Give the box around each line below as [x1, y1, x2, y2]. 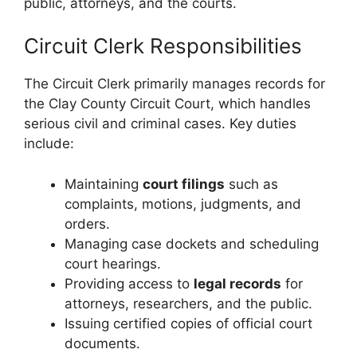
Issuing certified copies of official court [65, 315, 312, 331]
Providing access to [65, 275, 194, 292]
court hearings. [65, 255, 161, 272]
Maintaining [65, 175, 143, 192]
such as [225, 175, 278, 192]
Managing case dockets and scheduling [65, 235, 319, 252]
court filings [143, 175, 225, 192]
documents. [65, 335, 140, 351]
